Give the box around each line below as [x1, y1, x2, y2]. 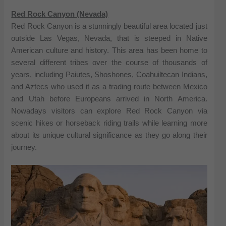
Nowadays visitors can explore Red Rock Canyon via [11, 107, 207, 116]
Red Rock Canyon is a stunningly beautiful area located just [11, 22, 207, 31]
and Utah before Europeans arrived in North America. [11, 95, 207, 103]
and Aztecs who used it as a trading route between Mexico [11, 83, 207, 91]
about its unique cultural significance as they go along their [11, 131, 207, 140]
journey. [11, 143, 37, 152]
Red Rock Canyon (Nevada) [11, 10, 108, 19]
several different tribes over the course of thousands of [11, 59, 207, 67]
